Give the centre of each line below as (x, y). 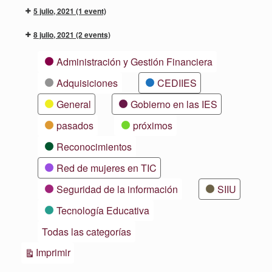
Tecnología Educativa (103, 210)
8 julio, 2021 (55, 34)
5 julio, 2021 (55, 11)
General (74, 104)
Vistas (83, 251)
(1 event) (91, 11)
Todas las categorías (87, 231)
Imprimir (53, 252)
